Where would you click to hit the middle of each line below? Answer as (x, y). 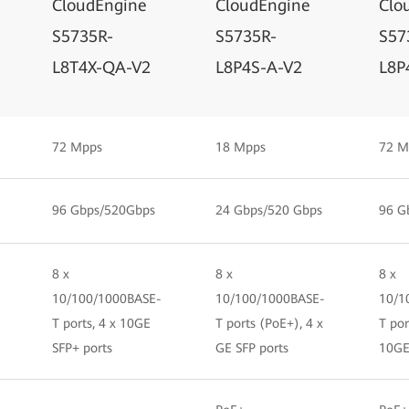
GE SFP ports (252, 348)
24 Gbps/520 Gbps (269, 210)
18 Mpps (241, 147)
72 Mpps (77, 147)
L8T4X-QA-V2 (101, 67)
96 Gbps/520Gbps (104, 210)
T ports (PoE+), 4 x (269, 323)
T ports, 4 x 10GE (101, 323)
